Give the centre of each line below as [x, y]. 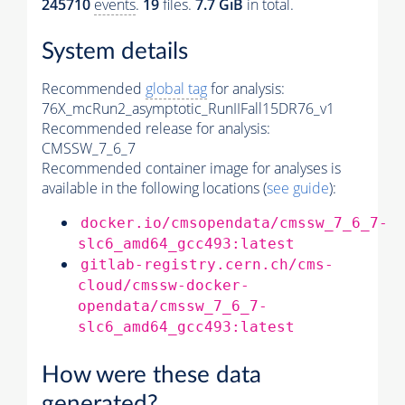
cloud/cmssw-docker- [164, 286]
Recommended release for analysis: [156, 129]
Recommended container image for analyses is [191, 169]
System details [115, 52]
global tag [176, 89]
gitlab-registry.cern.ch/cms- [207, 265]
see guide [298, 188]
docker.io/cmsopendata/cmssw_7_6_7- [234, 223]
